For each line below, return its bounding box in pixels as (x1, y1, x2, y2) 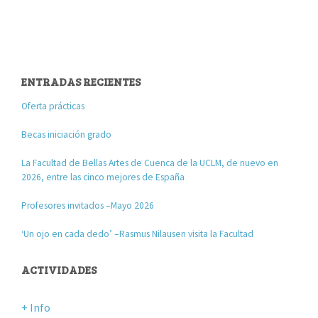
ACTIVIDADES (21, 262, 97, 277)
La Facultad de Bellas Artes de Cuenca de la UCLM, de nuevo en (21, 156, 279, 169)
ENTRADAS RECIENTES (21, 74, 141, 89)
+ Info (21, 300, 51, 314)
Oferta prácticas (21, 99, 85, 112)
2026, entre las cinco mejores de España (21, 170, 185, 183)
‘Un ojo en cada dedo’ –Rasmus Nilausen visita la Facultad (21, 227, 254, 240)
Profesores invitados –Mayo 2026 (21, 199, 155, 212)
